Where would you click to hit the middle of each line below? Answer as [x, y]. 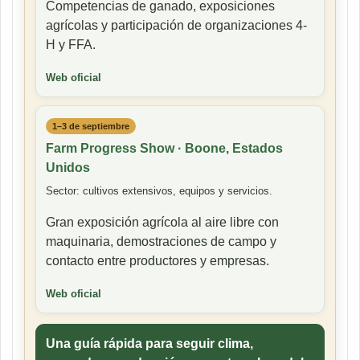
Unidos [68, 168]
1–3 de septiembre [91, 127]
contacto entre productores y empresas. [157, 261]
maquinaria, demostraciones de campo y [161, 242]
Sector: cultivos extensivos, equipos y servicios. [159, 191]
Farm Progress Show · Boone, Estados [164, 149]
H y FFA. [71, 45]
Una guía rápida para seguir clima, [149, 344]
